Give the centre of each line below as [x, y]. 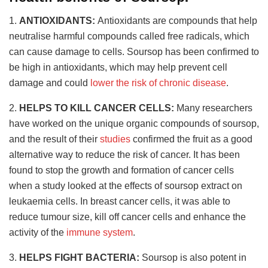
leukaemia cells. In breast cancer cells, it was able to [120, 201]
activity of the [38, 232]
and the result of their [54, 139]
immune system [100, 232]
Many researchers [214, 108]
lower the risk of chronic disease [158, 83]
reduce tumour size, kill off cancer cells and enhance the [127, 217]
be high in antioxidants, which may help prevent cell [118, 67]
